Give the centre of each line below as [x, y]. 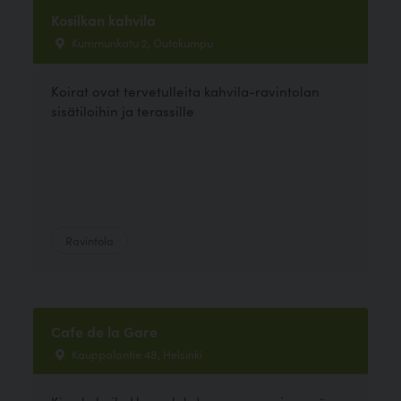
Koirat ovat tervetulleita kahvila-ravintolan [186, 90]
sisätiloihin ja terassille [123, 110]
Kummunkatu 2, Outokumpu [141, 43]
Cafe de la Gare [105, 331]
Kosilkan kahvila [104, 20]
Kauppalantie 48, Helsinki [136, 353]
